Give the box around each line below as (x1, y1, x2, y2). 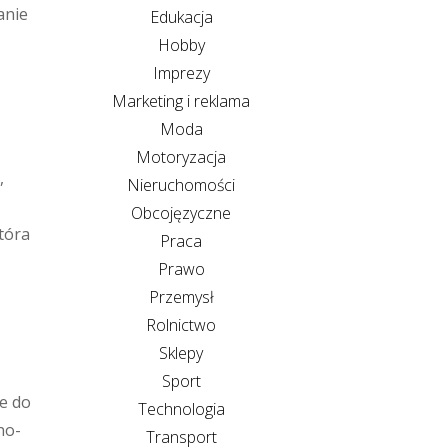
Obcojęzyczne (131, 201, 231, 224)
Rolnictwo (146, 313, 216, 336)
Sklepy (159, 341, 203, 364)
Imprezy (152, 61, 210, 84)
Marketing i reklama (112, 89, 250, 112)
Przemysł (148, 285, 214, 308)
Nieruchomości (127, 173, 235, 196)
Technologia (137, 397, 225, 420)
